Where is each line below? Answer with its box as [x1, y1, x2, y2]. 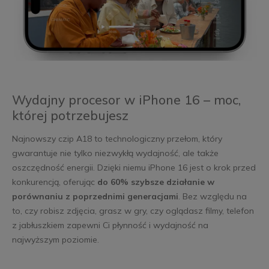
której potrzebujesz [11, 107, 132, 123]
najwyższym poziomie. [11, 234, 99, 245]
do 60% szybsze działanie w [97, 176, 214, 187]
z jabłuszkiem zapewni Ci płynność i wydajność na [11, 219, 208, 231]
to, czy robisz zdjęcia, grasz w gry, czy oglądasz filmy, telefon [11, 205, 254, 216]
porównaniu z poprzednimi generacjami [11, 190, 178, 202]
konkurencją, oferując [11, 176, 97, 187]
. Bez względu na [178, 190, 247, 202]
